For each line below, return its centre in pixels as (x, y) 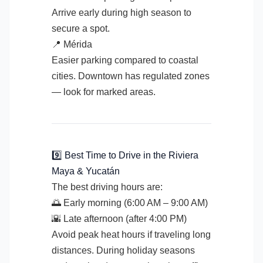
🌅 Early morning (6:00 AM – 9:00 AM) (130, 203)
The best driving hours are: (107, 187)
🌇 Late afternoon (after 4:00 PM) (119, 219)
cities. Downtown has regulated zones (131, 76)
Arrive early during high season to (122, 13)
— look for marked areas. (104, 92)
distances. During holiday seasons (123, 250)
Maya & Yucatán (86, 171)
